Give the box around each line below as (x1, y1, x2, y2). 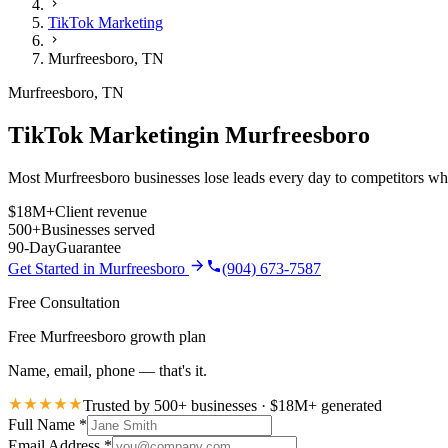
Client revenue (55, 203, 147, 221)
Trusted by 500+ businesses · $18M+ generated (83, 397, 382, 415)
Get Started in (8, 260, 99, 278)
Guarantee (56, 239, 121, 257)
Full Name (8, 416, 79, 434)
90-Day (8, 239, 56, 257)
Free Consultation (8, 294, 120, 312)
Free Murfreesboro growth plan (8, 328, 206, 346)
